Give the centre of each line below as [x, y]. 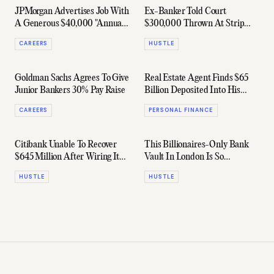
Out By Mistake [43, 169]
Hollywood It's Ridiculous [191, 169]
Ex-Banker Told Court [185, 12]
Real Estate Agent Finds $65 [196, 79]
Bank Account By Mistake [192, 103]
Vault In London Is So [184, 157]
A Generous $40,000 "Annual [70, 24]
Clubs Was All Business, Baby [199, 36]
